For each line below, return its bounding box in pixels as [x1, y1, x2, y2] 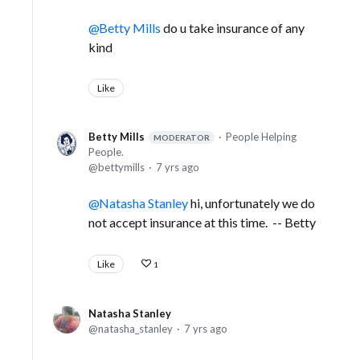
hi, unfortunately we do [188, 195, 315, 211]
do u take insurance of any [161, 20, 305, 36]
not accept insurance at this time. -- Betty [88, 215, 316, 231]
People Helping [226, 130, 297, 144]
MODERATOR [153, 133, 210, 143]
